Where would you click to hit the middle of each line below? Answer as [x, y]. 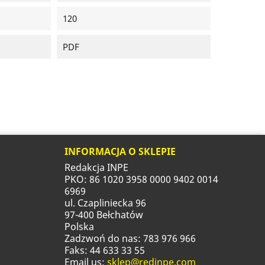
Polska [79, 227]
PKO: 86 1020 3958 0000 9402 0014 [141, 180]
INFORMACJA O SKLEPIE [120, 152]
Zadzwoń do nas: [104, 239]
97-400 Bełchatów [104, 215]
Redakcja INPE [96, 168]
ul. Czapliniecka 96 [105, 203]
